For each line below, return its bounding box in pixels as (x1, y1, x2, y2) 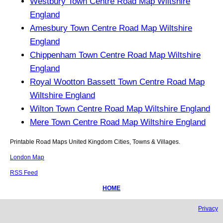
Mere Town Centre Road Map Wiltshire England (30, 117, 206, 127)
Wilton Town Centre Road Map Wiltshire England (30, 104, 210, 113)
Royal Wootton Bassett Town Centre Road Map (30, 77, 205, 87)
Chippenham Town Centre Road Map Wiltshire (30, 50, 201, 60)
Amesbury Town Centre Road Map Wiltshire (30, 23, 192, 33)
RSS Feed (10, 169, 38, 176)
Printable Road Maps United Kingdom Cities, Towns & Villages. (10, 138, 180, 145)
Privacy (198, 205, 218, 212)
